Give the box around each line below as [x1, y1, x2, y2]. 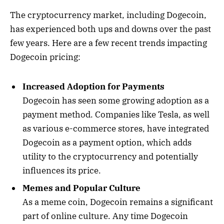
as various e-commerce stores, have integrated [22, 122, 209, 134]
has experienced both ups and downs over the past [10, 23, 211, 35]
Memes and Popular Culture [22, 182, 140, 194]
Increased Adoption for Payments [22, 80, 164, 92]
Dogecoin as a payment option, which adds [22, 136, 191, 148]
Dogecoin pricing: [10, 51, 80, 63]
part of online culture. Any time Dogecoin [22, 210, 188, 222]
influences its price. [22, 164, 101, 176]
